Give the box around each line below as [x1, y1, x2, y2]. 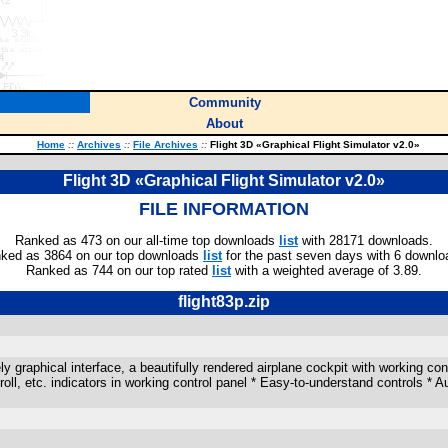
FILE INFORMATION [139, 199, 309, 219]
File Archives [133, 139, 198, 150]
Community [188, 95, 261, 110]
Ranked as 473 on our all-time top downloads [15, 233, 279, 248]
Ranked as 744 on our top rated [26, 263, 212, 278]
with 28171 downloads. [298, 233, 433, 248]
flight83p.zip [178, 293, 270, 310]
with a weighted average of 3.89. [231, 263, 422, 278]
